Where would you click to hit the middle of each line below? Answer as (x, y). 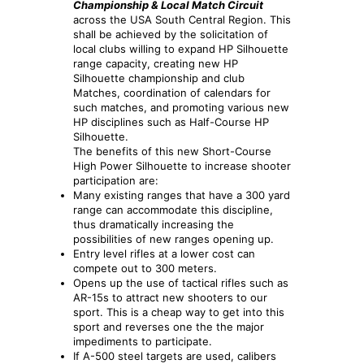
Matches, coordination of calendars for (172, 92)
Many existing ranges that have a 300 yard (182, 195)
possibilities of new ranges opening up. (173, 238)
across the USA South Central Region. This (182, 19)
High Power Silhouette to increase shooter (182, 165)
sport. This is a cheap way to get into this (179, 312)
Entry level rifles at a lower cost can (164, 253)
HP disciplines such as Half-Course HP (171, 121)
